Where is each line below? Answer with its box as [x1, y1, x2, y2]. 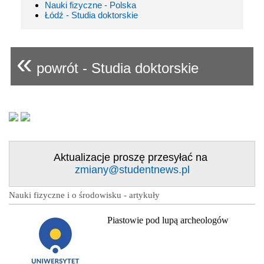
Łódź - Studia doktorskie [45, 10, 138, 21]
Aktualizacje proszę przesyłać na [54, 151, 210, 164]
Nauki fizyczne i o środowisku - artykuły [9, 190, 160, 200]
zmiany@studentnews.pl [74, 164, 190, 176]
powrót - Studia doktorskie [32, 60, 199, 77]
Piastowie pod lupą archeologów [107, 215, 229, 226]
